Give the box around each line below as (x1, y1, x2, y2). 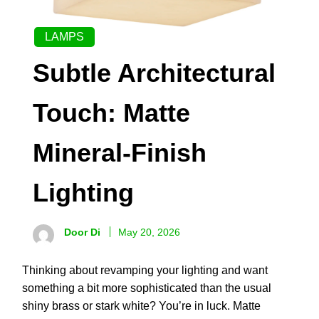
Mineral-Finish (33, 138, 206, 168)
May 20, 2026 (118, 226, 180, 239)
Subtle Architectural (33, 58, 276, 88)
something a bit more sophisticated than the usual (22, 282, 271, 295)
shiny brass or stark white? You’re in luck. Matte (22, 300, 261, 313)
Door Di (64, 226, 100, 239)
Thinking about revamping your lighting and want (22, 264, 268, 277)
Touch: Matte (33, 98, 190, 128)
